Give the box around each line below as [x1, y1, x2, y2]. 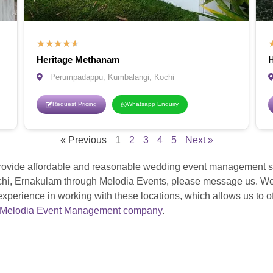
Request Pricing [52, 101, 97, 108]
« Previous [60, 135, 107, 146]
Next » [185, 135, 213, 146]
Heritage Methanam [37, 54, 119, 65]
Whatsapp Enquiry [127, 101, 179, 108]
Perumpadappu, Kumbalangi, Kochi [50, 73, 175, 82]
